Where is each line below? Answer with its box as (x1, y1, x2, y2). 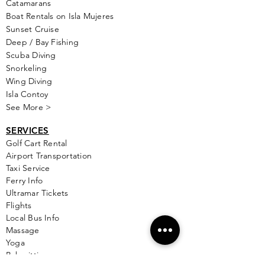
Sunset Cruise (6, 24, 59, 34)
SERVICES (6, 125, 49, 136)
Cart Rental (24, 138, 67, 148)
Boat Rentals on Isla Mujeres (6, 11, 114, 21)
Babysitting (6, 250, 49, 260)
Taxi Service (6, 163, 50, 173)
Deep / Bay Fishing (6, 37, 79, 47)
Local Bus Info (6, 212, 60, 223)
